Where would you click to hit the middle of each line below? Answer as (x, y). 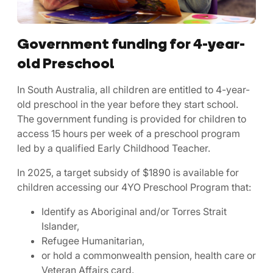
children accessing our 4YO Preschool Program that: (134, 187)
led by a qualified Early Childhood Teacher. (114, 148)
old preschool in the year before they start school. (128, 104)
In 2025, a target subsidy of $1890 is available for (128, 172)
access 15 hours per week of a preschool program (129, 133)
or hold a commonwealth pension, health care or (149, 255)
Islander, (60, 226)
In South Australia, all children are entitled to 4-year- (133, 89)
